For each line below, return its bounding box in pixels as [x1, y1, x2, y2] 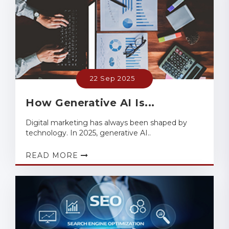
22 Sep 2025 [90, 74, 135, 83]
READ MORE [26, 151, 81, 161]
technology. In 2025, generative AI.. [26, 128, 151, 138]
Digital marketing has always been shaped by [26, 118, 187, 128]
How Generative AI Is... [26, 97, 155, 109]
